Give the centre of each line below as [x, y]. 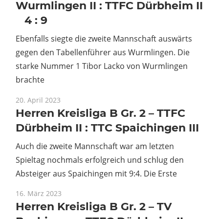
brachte [30, 80]
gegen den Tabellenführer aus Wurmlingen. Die [103, 53]
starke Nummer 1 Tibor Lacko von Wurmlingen [102, 66]
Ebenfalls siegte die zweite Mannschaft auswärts [104, 39]
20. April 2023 [38, 100]
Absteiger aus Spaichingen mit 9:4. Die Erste [96, 173]
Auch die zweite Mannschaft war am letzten [95, 146]
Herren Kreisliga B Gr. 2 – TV [94, 207]
